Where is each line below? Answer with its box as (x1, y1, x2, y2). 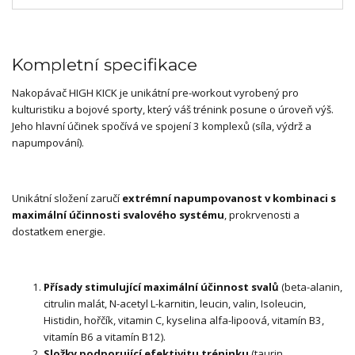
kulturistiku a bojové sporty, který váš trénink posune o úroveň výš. (12, 102, 334, 117)
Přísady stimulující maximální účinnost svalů (44, 280, 281, 295)
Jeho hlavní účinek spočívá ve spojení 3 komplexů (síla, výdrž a (12, 119, 311, 134)
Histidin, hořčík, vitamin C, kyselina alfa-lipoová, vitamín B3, (44, 313, 324, 328)
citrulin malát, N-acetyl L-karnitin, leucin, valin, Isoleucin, (44, 296, 306, 311)
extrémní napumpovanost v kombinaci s (122, 191, 336, 206)
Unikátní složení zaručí (12, 191, 122, 206)
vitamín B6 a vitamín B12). (44, 330, 166, 345)
